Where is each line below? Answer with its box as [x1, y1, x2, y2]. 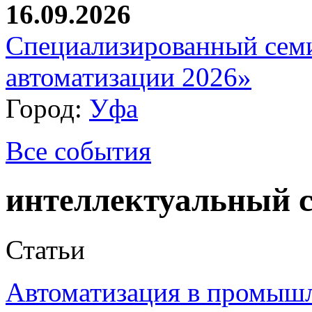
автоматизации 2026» [6, 62, 251, 92]
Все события [6, 136, 151, 166]
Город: [6, 93, 89, 123]
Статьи [6, 234, 85, 265]
